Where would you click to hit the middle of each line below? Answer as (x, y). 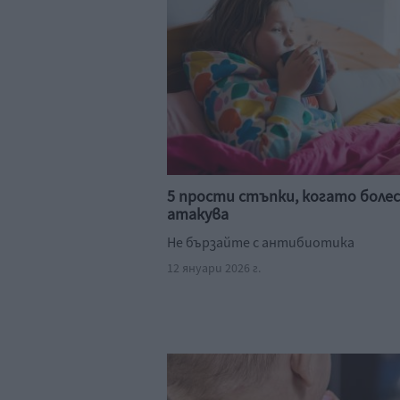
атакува (198, 215)
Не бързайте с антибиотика (261, 243)
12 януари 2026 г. (214, 269)
